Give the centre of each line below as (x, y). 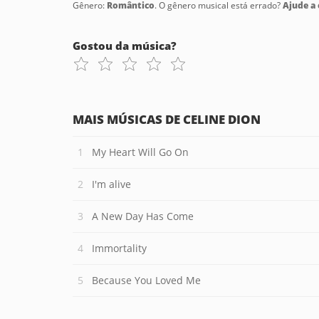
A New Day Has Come (143, 216)
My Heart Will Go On (140, 152)
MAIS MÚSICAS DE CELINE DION (167, 119)
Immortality (119, 248)
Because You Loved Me (146, 280)
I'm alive (111, 184)
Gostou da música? (125, 46)
